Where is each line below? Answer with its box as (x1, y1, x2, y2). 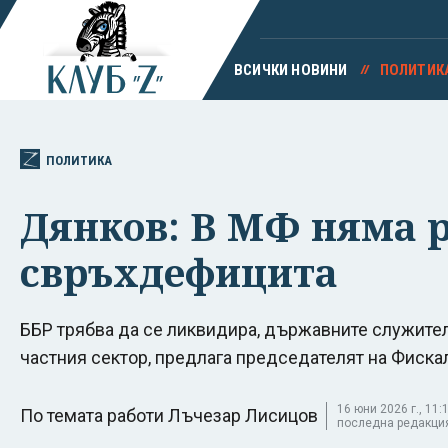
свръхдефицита (20, 245, 338, 298)
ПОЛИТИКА (46, 152, 112, 168)
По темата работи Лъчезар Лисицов (20, 404, 318, 426)
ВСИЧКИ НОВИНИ (233, 61, 348, 79)
